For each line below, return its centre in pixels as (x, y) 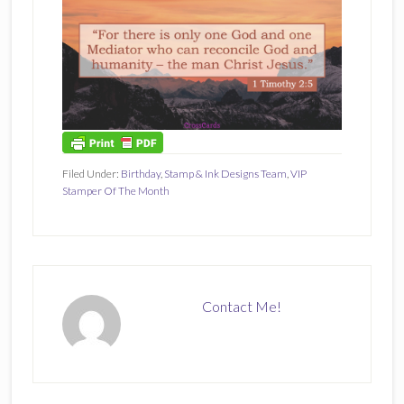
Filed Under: (91, 173)
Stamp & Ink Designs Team (225, 173)
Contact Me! (242, 306)
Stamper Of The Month (115, 190)
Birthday (140, 173)
